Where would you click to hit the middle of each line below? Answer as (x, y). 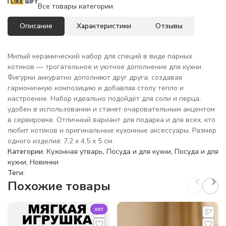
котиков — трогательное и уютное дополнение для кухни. (105, 67)
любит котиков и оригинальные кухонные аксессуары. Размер (112, 130)
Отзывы (169, 26)
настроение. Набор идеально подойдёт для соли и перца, (104, 99)
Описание (36, 26)
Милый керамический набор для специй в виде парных (100, 56)
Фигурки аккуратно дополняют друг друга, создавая (95, 77)
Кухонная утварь (75, 152)
